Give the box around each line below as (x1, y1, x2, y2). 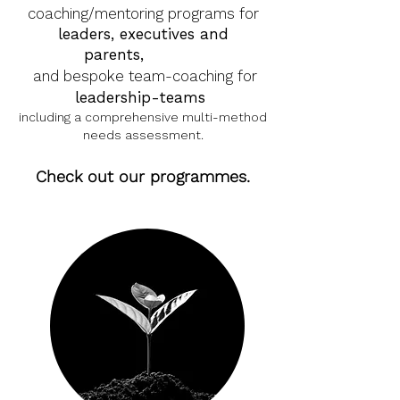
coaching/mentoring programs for (27, 4, 259, 22)
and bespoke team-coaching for (29, 67, 257, 85)
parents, (83, 46, 149, 63)
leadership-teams (75, 88, 211, 106)
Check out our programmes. (36, 167, 250, 186)
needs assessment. (82, 128, 204, 142)
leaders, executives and (57, 25, 229, 43)
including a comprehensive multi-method (19, 110, 267, 124)
